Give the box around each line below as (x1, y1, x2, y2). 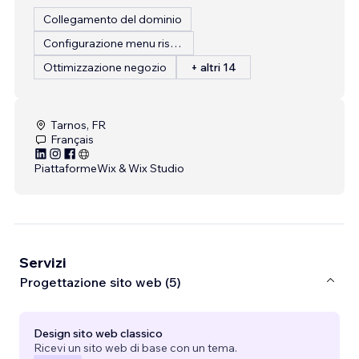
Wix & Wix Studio (97, 160, 184, 175)
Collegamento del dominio (43, 11, 182, 26)
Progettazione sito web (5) (19, 274, 181, 291)
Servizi (19, 252, 67, 272)
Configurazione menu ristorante (170, 35, 181, 50)
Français (50, 131, 94, 147)
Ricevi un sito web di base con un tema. (34, 340, 237, 355)
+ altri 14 (191, 59, 236, 75)
